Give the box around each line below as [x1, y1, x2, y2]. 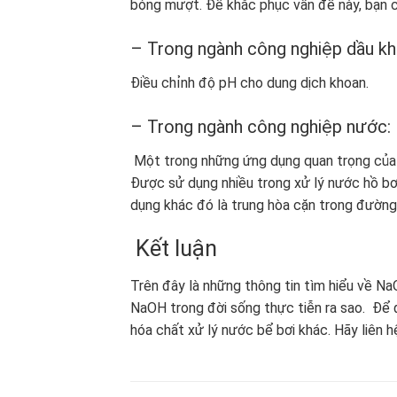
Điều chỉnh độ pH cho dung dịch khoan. [130, 74, 369, 91]
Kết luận [130, 235, 217, 262]
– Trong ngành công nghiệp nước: [130, 115, 391, 137]
